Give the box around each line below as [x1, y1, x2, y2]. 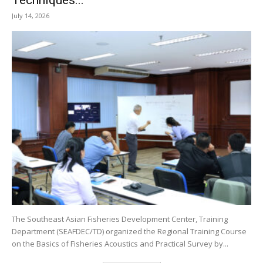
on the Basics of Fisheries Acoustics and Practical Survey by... [12, 238, 228, 249]
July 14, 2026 [12, 11, 49, 20]
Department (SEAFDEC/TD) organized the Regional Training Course [12, 225, 247, 237]
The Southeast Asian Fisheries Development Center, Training [12, 213, 228, 224]
